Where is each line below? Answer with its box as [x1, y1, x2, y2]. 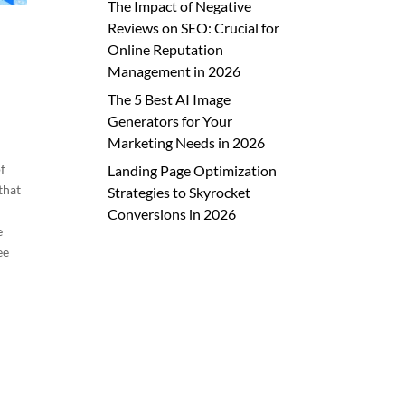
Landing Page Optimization [108, 162, 278, 179]
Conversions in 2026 [108, 205, 237, 222]
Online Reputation [108, 41, 224, 58]
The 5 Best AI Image [108, 90, 231, 108]
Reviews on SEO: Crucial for [108, 19, 280, 36]
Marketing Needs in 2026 [108, 134, 266, 151]
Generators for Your [108, 112, 233, 129]
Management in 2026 [108, 62, 241, 80]
